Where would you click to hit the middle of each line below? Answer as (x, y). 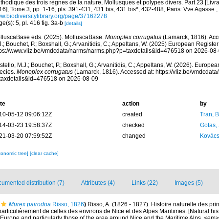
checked (133, 125)
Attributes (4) (98, 183)
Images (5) (189, 183)
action (131, 104)
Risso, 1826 (67, 204)
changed (134, 136)
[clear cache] (44, 153)
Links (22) (145, 183)
